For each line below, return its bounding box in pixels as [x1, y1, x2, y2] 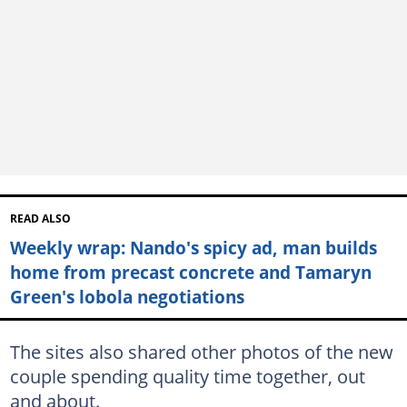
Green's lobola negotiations [9, 283, 244, 309]
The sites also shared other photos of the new [9, 339, 393, 364]
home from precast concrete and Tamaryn [9, 259, 372, 284]
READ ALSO [9, 211, 71, 225]
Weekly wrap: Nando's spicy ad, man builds [9, 234, 377, 260]
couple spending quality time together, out [9, 363, 365, 389]
